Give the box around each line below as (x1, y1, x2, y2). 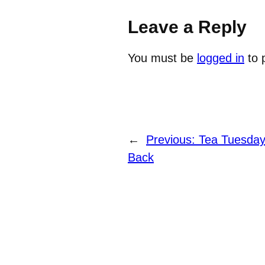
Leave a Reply (128, 17, 247, 37)
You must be (128, 51, 197, 65)
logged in (197, 51, 244, 65)
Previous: (146, 133, 199, 147)
